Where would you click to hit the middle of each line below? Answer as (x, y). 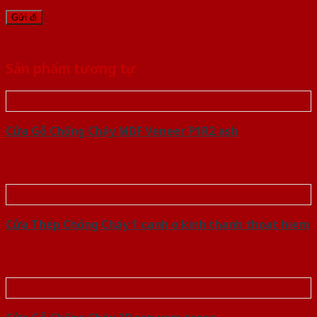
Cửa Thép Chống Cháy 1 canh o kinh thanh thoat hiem (158, 225)
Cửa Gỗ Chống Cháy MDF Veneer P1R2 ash (122, 131)
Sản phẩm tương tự (71, 69)
